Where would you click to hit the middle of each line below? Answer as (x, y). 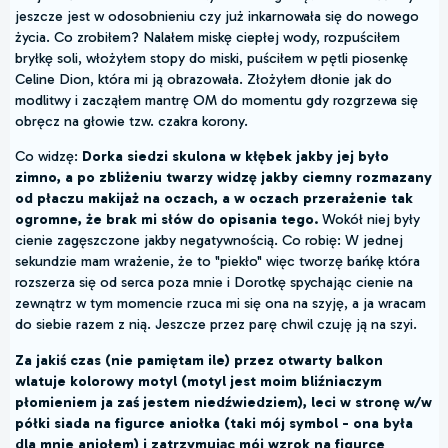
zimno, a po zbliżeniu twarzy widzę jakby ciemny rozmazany (223, 177)
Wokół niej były (369, 219)
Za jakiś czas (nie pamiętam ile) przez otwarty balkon (199, 359)
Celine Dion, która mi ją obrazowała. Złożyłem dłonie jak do (203, 78)
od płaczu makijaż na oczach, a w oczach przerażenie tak (214, 198)
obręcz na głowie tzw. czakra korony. (131, 120)
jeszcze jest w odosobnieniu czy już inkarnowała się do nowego (217, 15)
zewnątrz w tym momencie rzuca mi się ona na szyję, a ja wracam (220, 303)
